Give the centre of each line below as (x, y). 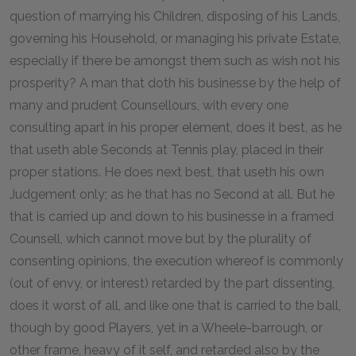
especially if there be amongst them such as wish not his (175, 60)
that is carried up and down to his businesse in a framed (172, 216)
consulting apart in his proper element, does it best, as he (176, 127)
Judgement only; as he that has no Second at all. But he (172, 194)
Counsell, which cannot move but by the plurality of (161, 238)
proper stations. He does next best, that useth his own (167, 172)
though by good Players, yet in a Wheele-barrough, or (166, 327)
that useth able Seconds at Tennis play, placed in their (166, 149)
